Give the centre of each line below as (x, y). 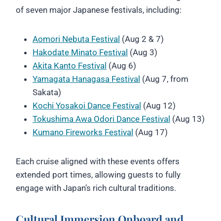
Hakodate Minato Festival (80, 52)
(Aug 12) (158, 105)
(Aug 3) (143, 52)
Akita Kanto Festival (70, 65)
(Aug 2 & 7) (142, 39)
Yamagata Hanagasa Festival (86, 79)
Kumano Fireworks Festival (83, 132)
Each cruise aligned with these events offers (98, 161)
